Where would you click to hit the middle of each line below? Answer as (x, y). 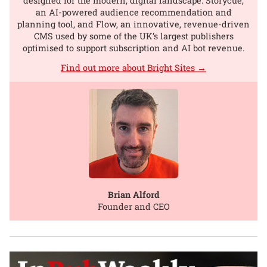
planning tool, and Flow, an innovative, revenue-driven (133, 24)
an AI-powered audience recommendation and (133, 12)
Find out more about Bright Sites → (133, 67)
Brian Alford (133, 195)
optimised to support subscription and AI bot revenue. (133, 48)
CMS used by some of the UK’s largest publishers (133, 36)
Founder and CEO (133, 207)
